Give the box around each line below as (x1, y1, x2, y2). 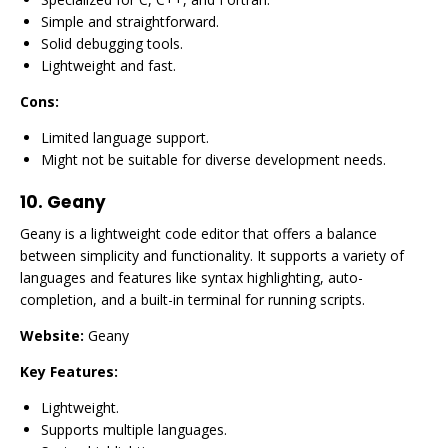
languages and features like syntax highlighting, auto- (20, 268, 363, 287)
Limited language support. (41, 128, 209, 147)
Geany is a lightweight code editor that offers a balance (20, 224, 377, 243)
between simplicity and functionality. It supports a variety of (20, 246, 404, 265)
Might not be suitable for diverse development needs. (41, 150, 386, 169)
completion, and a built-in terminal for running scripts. (20, 290, 365, 309)
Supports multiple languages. (41, 420, 227, 439)
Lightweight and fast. (41, 56, 176, 75)
